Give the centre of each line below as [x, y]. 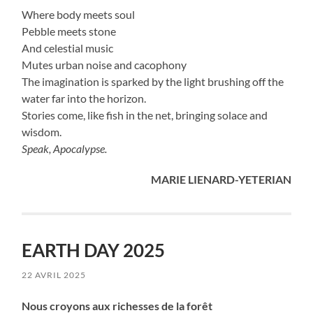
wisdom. [42, 132]
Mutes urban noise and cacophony [104, 65]
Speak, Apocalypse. [65, 149]
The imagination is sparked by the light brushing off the [153, 82]
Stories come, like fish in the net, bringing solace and [145, 115]
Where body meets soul [79, 15]
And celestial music [68, 48]
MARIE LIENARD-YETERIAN [221, 180]
